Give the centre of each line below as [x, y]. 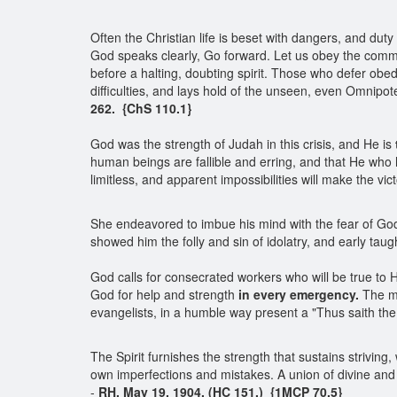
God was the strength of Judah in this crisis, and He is [243, 144]
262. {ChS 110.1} [141, 108]
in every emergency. [300, 294]
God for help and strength [164, 294]
